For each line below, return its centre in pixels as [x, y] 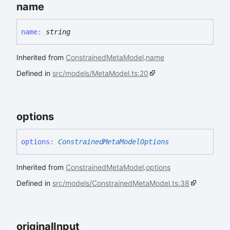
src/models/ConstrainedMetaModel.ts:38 [121, 183]
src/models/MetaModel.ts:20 [100, 73]
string [58, 32]
